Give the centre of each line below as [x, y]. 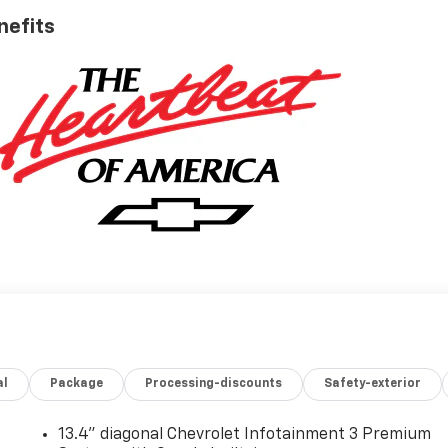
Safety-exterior [373, 384]
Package [77, 384]
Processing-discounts [214, 384]
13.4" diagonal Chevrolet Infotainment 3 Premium [245, 435]
